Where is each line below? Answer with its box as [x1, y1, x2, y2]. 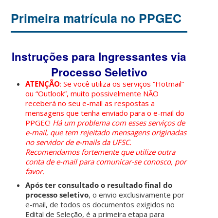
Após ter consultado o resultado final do [25, 180, 173, 190]
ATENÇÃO [25, 79, 60, 89]
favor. [25, 166, 45, 177]
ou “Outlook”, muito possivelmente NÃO [25, 89, 159, 99]
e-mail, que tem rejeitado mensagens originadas [25, 127, 187, 138]
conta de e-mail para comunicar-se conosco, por [25, 157, 187, 167]
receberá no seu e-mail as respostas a [25, 98, 155, 109]
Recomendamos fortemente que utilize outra [25, 147, 176, 157]
